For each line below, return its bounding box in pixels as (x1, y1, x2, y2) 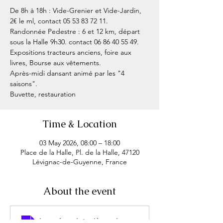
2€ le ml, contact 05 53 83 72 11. (10, 16, 108, 25)
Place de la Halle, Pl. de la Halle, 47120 (20, 147, 139, 157)
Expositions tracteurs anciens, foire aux (10, 47, 131, 57)
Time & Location (42, 117, 117, 130)
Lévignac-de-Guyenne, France (32, 157, 127, 166)
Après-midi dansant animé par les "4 (10, 68, 124, 78)
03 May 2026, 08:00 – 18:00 (39, 138, 120, 147)
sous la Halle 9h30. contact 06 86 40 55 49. (10, 37, 139, 46)
